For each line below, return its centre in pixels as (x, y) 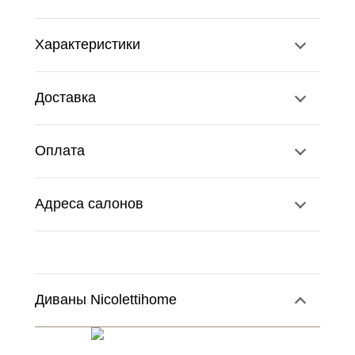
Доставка (65, 97)
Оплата (60, 151)
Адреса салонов (89, 204)
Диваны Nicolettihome (106, 300)
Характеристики (88, 44)
